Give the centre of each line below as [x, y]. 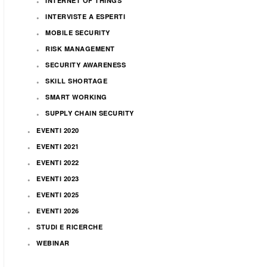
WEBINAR [53, 243]
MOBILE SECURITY [78, 32]
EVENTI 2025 [58, 195]
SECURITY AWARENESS [86, 65]
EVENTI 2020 [58, 130]
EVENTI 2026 [58, 211]
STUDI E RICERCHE [69, 227]
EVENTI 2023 [58, 178]
